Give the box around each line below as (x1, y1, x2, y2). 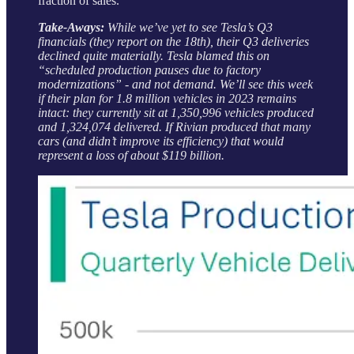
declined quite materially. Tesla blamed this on (38, 49, 269, 63)
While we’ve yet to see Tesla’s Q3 (104, 21, 273, 35)
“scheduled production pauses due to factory (38, 63, 261, 77)
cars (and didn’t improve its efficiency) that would (38, 134, 284, 149)
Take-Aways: (38, 21, 104, 35)
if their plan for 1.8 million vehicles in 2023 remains (38, 92, 296, 106)
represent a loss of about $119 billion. (38, 149, 224, 163)
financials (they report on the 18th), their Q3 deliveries (38, 35, 309, 49)
